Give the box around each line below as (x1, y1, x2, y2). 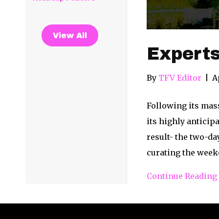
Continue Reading (146, 171, 217, 181)
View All (53, 31, 87, 40)
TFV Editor (158, 72, 201, 83)
